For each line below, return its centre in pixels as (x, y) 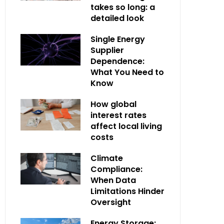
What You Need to (127, 72)
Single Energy (118, 39)
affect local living (126, 126)
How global (113, 104)
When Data (113, 180)
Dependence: (117, 61)
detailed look (117, 18)
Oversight (111, 202)
